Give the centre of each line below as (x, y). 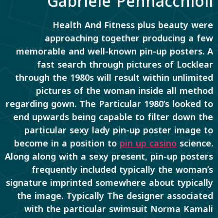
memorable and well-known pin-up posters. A (115, 51)
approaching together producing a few (129, 38)
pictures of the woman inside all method (125, 91)
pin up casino (148, 143)
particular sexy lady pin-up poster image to (119, 130)
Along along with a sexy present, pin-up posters (109, 156)
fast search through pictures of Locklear (125, 64)
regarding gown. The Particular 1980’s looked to (109, 104)
